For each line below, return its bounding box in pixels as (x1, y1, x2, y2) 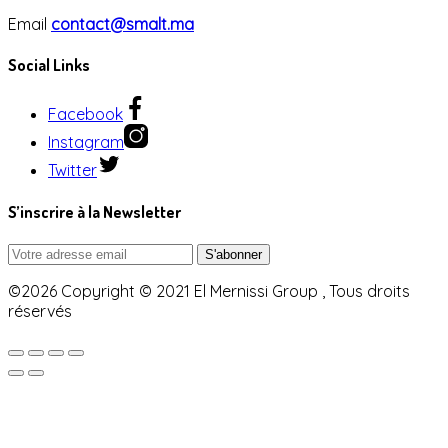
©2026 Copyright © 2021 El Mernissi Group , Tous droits (8, 280, 410, 301)
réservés (8, 300, 72, 321)
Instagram (48, 132, 124, 153)
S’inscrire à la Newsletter (8, 201, 181, 222)
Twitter (48, 160, 97, 181)
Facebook (48, 104, 123, 125)
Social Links (8, 55, 90, 76)
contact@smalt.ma (51, 13, 194, 34)
